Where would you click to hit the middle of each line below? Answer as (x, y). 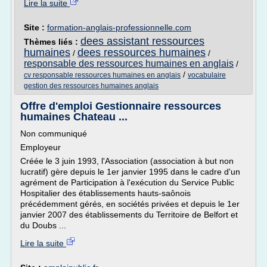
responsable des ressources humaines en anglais (129, 63)
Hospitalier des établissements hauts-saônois (105, 193)
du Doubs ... (43, 225)
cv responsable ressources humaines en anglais (102, 75)
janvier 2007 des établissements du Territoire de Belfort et (129, 215)
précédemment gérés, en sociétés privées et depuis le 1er (130, 204)
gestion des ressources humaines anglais (91, 86)
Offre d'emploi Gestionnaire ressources (121, 106)
